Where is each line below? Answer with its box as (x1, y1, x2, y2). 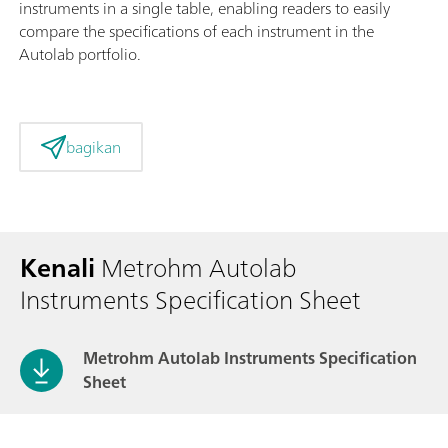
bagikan (65, 132, 121, 161)
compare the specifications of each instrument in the (19, 16, 374, 45)
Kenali (20, 245, 95, 291)
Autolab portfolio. (19, 39, 141, 68)
